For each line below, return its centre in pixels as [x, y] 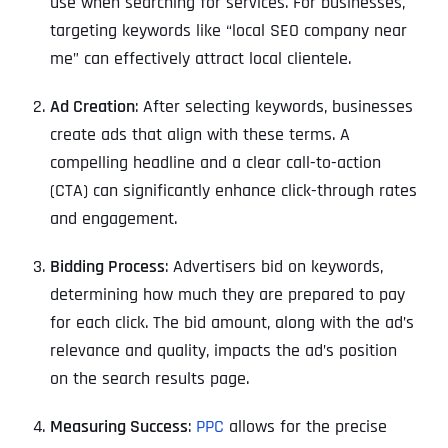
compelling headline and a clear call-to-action [215, 162]
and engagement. [113, 218]
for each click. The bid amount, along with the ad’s [232, 322]
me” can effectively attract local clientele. [200, 58]
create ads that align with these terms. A [200, 134]
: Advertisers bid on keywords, [274, 266]
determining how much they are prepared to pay [227, 294]
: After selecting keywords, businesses [274, 106]
